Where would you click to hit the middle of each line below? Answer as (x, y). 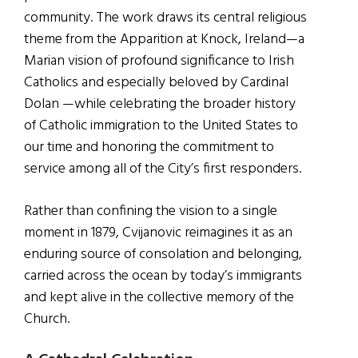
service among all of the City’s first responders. (163, 169)
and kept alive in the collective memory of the (159, 297)
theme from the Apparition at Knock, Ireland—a (164, 39)
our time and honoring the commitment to (149, 147)
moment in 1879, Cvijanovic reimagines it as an (158, 233)
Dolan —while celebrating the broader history (160, 104)
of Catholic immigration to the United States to (161, 125)
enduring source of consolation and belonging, (163, 254)
